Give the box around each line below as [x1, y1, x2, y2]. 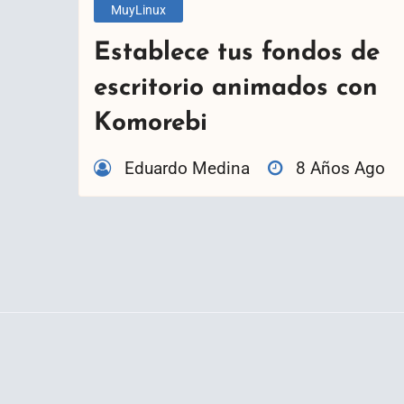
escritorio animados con [94, 76, 378, 102]
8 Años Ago [296, 158, 385, 179]
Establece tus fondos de [94, 41, 380, 67]
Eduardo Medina [124, 158, 250, 179]
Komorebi [94, 111, 207, 137]
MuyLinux [111, 3, 167, 17]
